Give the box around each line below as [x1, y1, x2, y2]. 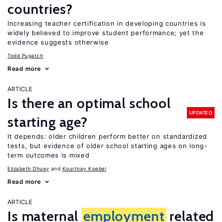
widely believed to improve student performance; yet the [7, 29, 204, 37]
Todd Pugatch [7, 53, 43, 58]
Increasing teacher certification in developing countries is [7, 19, 206, 27]
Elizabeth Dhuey [7, 166, 50, 171]
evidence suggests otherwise [7, 38, 109, 46]
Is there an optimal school [7, 95, 171, 111]
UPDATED [189, 109, 212, 116]
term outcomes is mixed [7, 151, 90, 159]
